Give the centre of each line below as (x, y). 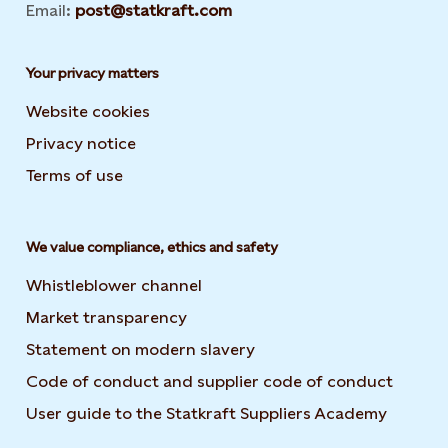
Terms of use (74, 175)
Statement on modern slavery (140, 349)
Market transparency (106, 317)
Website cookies (88, 111)
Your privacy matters (92, 73)
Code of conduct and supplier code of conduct (209, 381)
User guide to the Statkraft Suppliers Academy (206, 413)
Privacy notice (81, 143)
